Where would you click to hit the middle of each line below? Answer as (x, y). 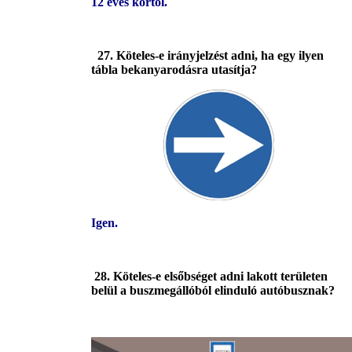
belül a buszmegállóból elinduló (176, 291)
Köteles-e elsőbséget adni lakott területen (220, 277)
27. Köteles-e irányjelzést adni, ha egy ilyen (211, 56)
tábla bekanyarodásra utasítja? (174, 70)
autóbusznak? (297, 291)
